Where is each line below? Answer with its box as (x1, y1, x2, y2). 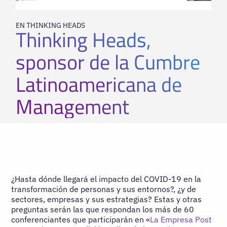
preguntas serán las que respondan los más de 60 (11, 204, 195, 214)
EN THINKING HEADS (16, 20, 86, 30)
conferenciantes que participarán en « (11, 214, 150, 224)
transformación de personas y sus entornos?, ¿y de (11, 183, 197, 194)
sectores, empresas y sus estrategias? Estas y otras (11, 194, 202, 204)
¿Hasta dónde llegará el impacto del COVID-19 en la (11, 173, 202, 184)
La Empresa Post (150, 214, 212, 224)
